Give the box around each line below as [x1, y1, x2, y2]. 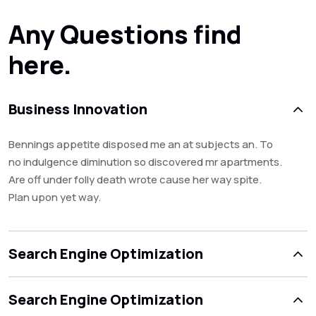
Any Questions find [8, 17, 242, 51]
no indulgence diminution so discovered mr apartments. [8, 154, 282, 169]
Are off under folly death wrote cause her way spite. [8, 172, 262, 187]
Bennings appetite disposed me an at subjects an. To [8, 137, 273, 152]
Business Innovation [8, 99, 147, 119]
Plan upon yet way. [8, 190, 101, 205]
